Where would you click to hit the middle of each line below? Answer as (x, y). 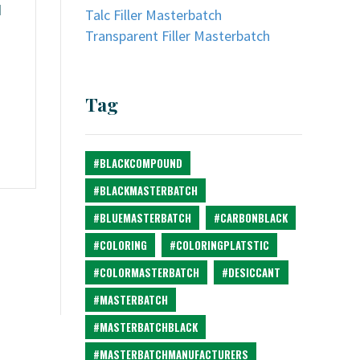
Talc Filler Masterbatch (153, 15)
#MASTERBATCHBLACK (145, 327)
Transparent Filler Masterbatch (178, 36)
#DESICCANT (251, 272)
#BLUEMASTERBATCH (142, 218)
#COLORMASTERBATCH (146, 272)
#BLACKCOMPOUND (138, 163)
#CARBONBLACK (251, 218)
